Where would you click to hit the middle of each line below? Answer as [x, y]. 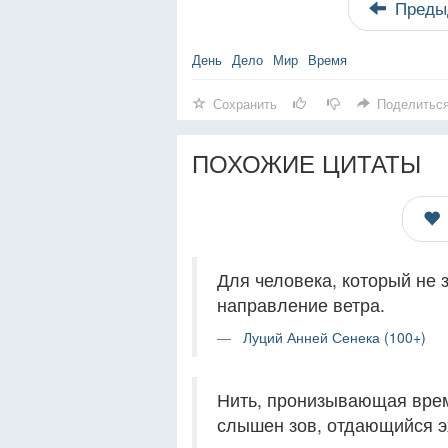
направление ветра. [301, 304]
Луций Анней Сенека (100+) [334, 337]
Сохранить [245, 103]
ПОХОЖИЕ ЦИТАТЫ [306, 162]
